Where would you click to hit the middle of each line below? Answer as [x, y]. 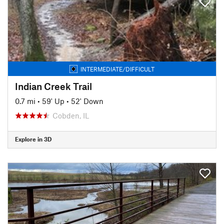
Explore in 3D [33, 139]
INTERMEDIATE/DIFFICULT [117, 69]
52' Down [87, 101]
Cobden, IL [71, 115]
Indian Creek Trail [53, 86]
